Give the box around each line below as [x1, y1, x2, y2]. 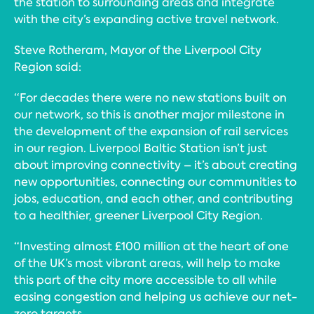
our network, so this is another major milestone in [14, 107, 285, 123]
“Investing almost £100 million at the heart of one [14, 239, 289, 254]
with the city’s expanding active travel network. [14, 12, 279, 27]
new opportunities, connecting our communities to [14, 175, 296, 190]
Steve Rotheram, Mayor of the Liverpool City [14, 43, 261, 58]
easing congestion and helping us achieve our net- [14, 289, 297, 305]
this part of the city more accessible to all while [14, 273, 277, 288]
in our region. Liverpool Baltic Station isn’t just [14, 141, 267, 156]
